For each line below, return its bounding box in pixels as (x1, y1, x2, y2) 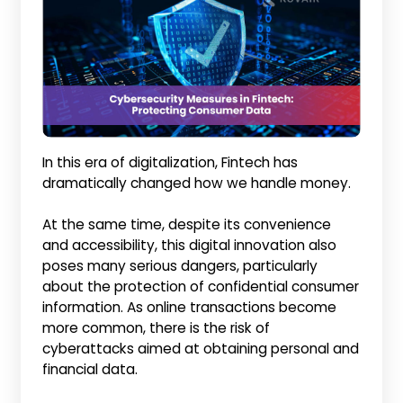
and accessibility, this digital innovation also (42, 235, 337, 255)
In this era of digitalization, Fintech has (42, 152, 299, 172)
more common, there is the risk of (42, 318, 271, 337)
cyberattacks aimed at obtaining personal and (42, 338, 360, 358)
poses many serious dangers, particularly (42, 255, 318, 275)
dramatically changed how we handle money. (42, 173, 355, 193)
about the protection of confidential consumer (42, 276, 360, 296)
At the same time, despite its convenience (42, 214, 332, 234)
